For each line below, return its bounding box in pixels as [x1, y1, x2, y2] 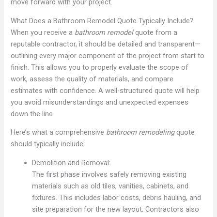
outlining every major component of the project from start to [11, 51, 205, 60]
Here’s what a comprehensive [11, 128, 107, 137]
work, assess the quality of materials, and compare [11, 74, 174, 83]
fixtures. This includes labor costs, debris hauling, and [32, 193, 201, 202]
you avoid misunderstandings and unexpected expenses [11, 97, 189, 107]
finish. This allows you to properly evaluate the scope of [11, 62, 189, 72]
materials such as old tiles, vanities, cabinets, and [32, 181, 189, 190]
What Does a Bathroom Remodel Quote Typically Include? [11, 16, 194, 25]
